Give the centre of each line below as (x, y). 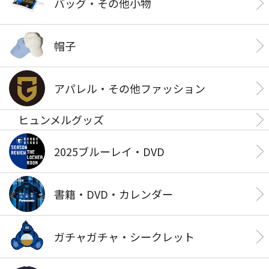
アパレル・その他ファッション (130, 88)
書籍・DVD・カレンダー (113, 194)
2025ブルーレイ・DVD (109, 151)
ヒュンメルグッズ (61, 119)
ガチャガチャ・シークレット (124, 236)
